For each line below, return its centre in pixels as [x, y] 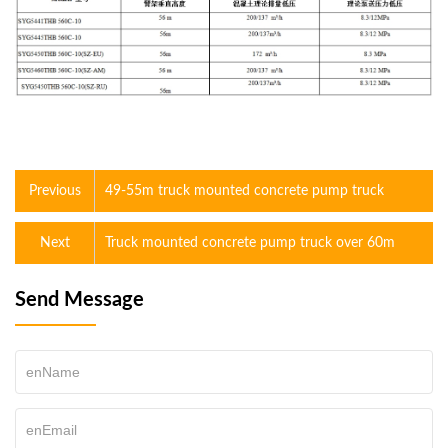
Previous [54, 191]
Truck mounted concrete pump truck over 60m [250, 243]
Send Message [79, 300]
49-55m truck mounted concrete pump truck [244, 191]
